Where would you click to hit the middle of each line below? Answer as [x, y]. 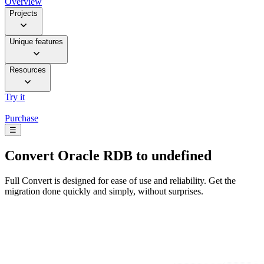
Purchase [22, 118]
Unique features [36, 42]
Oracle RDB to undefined [133, 156]
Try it [15, 97]
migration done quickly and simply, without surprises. [104, 191]
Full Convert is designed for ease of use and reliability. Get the [120, 180]
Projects [24, 14]
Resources [28, 70]
